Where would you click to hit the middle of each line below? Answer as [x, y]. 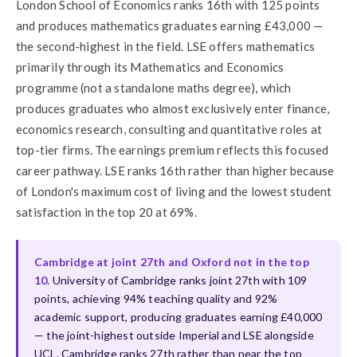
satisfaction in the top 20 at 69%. [106, 212]
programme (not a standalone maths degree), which [154, 87]
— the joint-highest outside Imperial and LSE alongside [174, 335]
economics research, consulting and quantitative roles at [169, 129]
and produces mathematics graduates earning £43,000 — [170, 25]
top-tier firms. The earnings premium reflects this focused [173, 149]
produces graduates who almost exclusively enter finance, [173, 108]
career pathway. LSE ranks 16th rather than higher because [175, 170]
